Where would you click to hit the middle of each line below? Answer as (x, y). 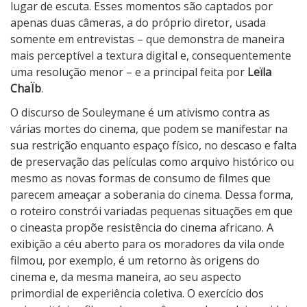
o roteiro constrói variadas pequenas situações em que (151, 211)
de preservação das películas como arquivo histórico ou (152, 162)
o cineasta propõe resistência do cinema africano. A (142, 228)
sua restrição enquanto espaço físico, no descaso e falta (153, 146)
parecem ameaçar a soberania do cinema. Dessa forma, (152, 195)
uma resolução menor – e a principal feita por (129, 72)
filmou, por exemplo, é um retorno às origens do (135, 261)
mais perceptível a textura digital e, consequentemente (151, 56)
